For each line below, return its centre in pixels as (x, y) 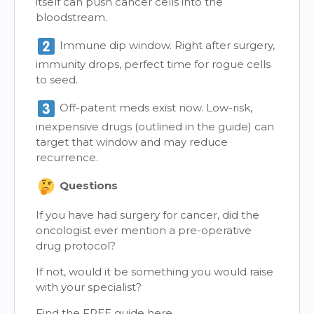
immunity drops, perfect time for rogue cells (153, 64)
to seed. (57, 79)
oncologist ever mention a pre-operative (144, 230)
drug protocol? (76, 245)
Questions (87, 185)
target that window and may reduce (132, 142)
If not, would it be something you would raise (155, 271)
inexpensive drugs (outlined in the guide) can (155, 126)
